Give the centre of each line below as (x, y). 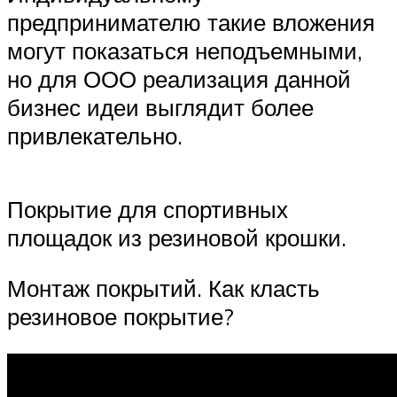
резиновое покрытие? (121, 317)
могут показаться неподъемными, (185, 50)
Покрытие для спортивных (148, 209)
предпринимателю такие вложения (191, 22)
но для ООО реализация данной (179, 78)
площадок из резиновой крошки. (177, 237)
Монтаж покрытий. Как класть (163, 288)
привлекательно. (95, 135)
